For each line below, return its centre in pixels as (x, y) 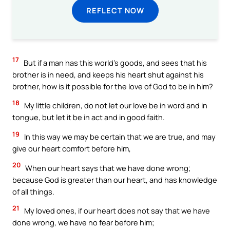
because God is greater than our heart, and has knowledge (115, 179)
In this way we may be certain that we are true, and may (119, 137)
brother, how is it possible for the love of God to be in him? (113, 86)
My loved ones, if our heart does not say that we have (116, 211)
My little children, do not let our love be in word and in (115, 106)
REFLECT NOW (115, 10)
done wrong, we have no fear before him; (83, 223)
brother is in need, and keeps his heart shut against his (108, 74)
